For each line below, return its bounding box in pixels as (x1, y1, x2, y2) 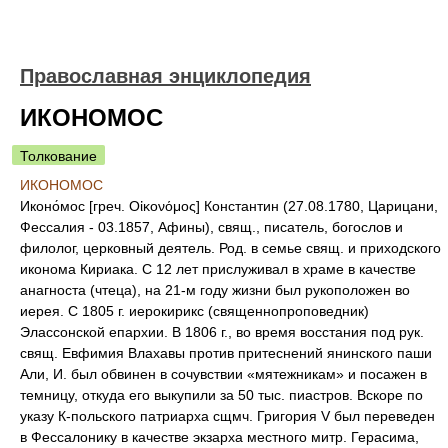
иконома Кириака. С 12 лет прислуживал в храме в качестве (20, 261, 416, 277)
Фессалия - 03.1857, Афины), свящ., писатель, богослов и (20, 219, 403, 235)
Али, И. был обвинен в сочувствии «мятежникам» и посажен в (20, 366, 427, 382)
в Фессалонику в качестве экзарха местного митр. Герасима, (20, 429, 419, 445)
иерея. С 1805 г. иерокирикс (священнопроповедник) (20, 303, 369, 319)
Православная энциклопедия (20, 65, 311, 87)
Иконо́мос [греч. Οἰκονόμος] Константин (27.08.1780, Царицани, (20, 198, 438, 214)
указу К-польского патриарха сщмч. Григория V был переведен (20, 408, 435, 424)
